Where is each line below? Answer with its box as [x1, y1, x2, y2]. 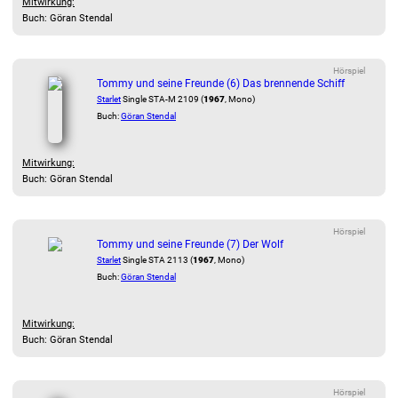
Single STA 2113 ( [121, 255, 193, 265]
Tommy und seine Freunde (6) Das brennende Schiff [97, 77, 345, 90]
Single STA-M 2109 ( [121, 94, 203, 104]
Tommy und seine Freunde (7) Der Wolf [97, 238, 283, 251]
